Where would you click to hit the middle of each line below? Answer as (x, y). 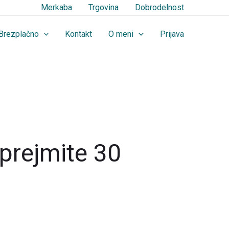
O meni (121, 34)
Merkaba (56, 7)
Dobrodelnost (159, 7)
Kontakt (79, 34)
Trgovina (104, 7)
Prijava (172, 34)
